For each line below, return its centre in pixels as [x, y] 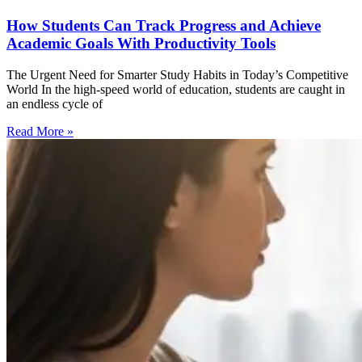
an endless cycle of [55, 103]
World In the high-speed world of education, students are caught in [176, 89]
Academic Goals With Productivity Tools [141, 43]
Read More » [40, 131]
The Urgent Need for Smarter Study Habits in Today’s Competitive [177, 74]
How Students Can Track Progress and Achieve [164, 25]
